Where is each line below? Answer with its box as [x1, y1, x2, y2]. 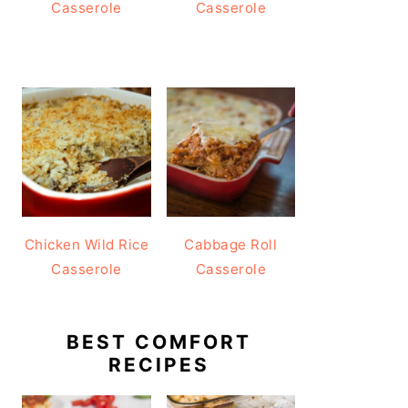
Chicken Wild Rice [24, 235, 148, 253]
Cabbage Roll [184, 235, 278, 253]
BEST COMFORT [66, 330, 251, 353]
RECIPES [107, 352, 209, 376]
